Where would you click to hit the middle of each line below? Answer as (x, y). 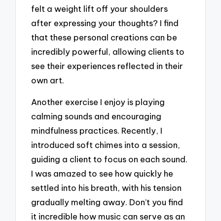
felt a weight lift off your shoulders (100, 8)
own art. (48, 80)
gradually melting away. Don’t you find (107, 202)
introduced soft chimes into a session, (106, 145)
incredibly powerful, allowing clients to (108, 51)
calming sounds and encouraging (96, 116)
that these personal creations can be (104, 37)
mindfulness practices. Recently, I (97, 131)
